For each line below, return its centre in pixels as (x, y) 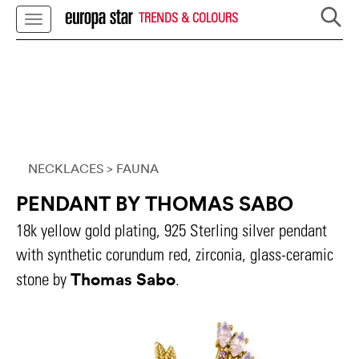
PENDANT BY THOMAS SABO (155, 204)
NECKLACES (66, 168)
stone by (43, 279)
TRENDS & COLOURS (187, 17)
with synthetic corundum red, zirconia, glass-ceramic (175, 254)
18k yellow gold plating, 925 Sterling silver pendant (171, 230)
